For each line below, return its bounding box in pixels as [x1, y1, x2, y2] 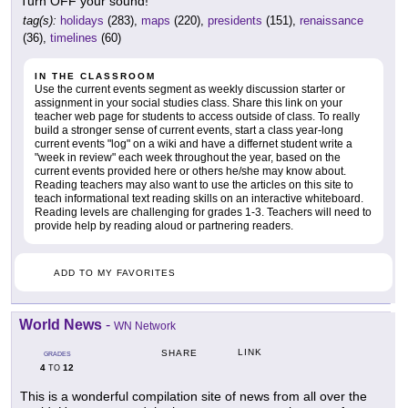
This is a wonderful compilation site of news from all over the [20, 388, 367, 403]
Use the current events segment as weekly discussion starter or [35, 82, 345, 96]
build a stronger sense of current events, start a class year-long [35, 123, 343, 137]
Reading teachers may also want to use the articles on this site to [35, 178, 353, 191]
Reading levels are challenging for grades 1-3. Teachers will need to [35, 205, 372, 219]
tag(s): [23, 13, 56, 27]
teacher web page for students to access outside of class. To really [35, 109, 360, 123]
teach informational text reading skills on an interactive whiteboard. [35, 191, 363, 205]
